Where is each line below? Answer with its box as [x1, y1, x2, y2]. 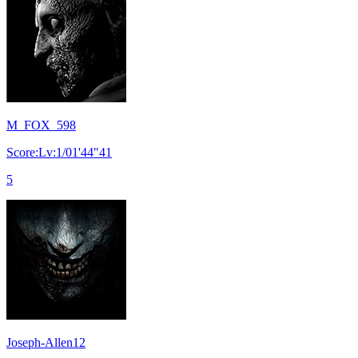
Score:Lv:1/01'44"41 [6, 145, 112, 159]
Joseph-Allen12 [6, 335, 86, 349]
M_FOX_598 [6, 117, 76, 132]
